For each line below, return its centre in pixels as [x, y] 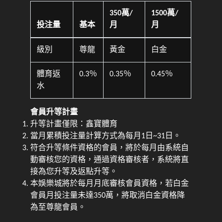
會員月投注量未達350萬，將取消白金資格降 [108, 195]
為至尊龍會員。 [58, 207]
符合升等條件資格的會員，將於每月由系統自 [110, 148]
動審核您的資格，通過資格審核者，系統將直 [110, 160]
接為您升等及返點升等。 [74, 172]
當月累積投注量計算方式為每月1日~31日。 [106, 136]
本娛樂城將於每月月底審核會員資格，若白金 [110, 184]
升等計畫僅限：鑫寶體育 [74, 124]
